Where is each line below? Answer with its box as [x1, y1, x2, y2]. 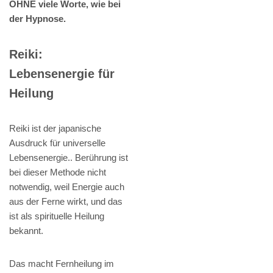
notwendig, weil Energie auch [9, 182, 124, 193]
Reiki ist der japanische [9, 123, 101, 134]
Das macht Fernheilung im [9, 258, 114, 269]
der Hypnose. [9, 13, 66, 24]
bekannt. [9, 225, 43, 236]
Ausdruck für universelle [9, 138, 105, 149]
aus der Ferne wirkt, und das [9, 196, 122, 207]
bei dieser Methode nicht [9, 167, 106, 178]
